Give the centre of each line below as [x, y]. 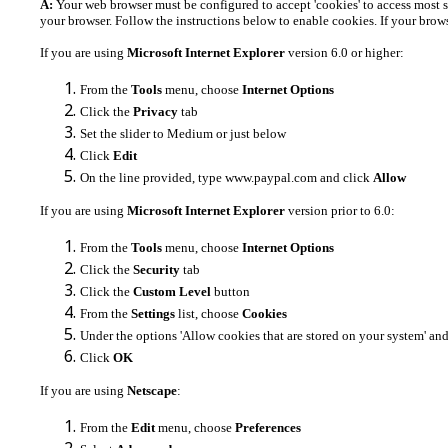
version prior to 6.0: [340, 210]
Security [156, 269]
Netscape [152, 390]
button [230, 291]
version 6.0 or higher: [344, 52]
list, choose [208, 313]
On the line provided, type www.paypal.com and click [226, 177]
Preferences [268, 427]
